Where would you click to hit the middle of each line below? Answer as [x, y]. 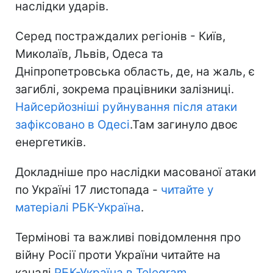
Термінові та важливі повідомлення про [128, 237]
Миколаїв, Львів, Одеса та [89, 54]
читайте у [187, 190]
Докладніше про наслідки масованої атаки [136, 172]
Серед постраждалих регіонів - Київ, [120, 36]
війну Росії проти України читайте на [118, 255]
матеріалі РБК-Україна [78, 207]
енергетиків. [51, 142]
